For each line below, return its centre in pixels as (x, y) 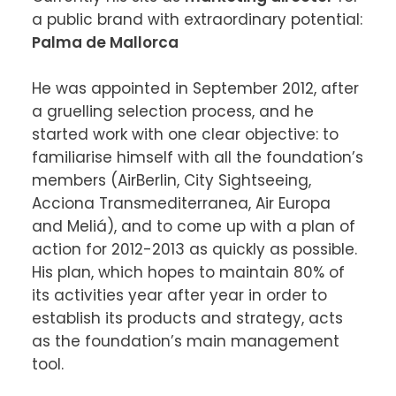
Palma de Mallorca (105, 42)
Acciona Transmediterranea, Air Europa (181, 203)
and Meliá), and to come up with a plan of (193, 226)
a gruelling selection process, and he (172, 111)
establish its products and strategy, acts (187, 318)
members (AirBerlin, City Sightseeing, (171, 180)
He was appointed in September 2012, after (195, 88)
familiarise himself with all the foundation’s (197, 157)
